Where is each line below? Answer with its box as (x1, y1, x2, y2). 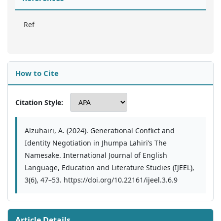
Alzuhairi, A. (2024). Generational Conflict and (25, 126, 175, 136)
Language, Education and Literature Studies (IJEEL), (25, 163, 194, 173)
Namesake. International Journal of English (25, 150, 167, 160)
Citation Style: (15, 98, 63, 108)
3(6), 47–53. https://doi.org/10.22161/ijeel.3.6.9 (25, 175, 178, 185)
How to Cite (15, 68, 59, 78)
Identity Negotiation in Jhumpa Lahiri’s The (25, 138, 167, 148)
